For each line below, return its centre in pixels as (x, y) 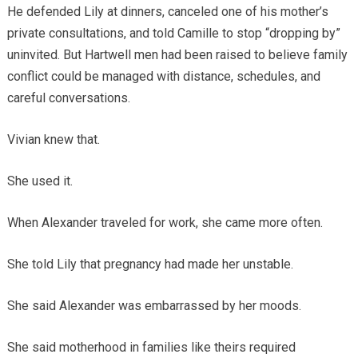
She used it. (40, 181)
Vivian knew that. (53, 139)
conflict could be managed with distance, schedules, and (163, 76)
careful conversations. (68, 97)
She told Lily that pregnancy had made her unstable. (150, 264)
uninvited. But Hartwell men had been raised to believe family (177, 54)
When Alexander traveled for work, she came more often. (165, 222)
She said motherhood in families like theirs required (151, 347)
